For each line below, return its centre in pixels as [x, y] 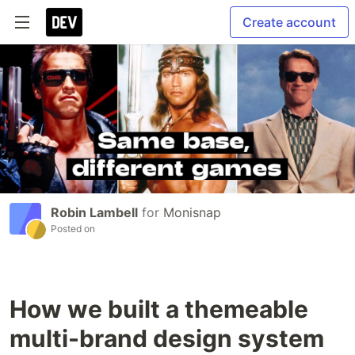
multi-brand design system [167, 339]
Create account [289, 22]
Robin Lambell [94, 213]
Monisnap [192, 213]
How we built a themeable [159, 309]
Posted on [73, 229]
